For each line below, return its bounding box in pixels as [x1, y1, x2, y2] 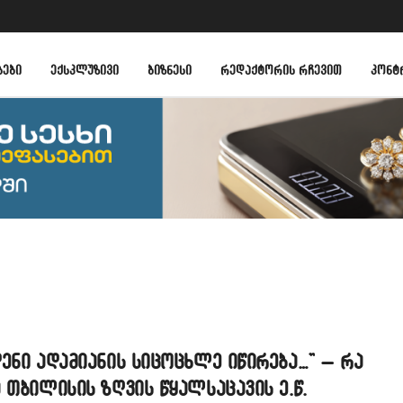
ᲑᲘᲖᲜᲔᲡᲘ [148, 61, 192, 77]
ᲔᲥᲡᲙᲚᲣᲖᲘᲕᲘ [50, 61, 119, 77]
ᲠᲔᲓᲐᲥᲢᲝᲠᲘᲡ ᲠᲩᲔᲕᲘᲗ [220, 61, 342, 77]
